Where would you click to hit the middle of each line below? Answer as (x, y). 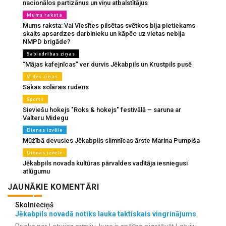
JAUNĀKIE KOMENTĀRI (53, 187)
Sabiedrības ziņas (51, 53)
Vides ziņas (42, 76)
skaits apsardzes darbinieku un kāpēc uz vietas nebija (104, 33)
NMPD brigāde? (46, 41)
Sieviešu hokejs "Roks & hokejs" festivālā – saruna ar (102, 109)
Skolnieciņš (34, 205)
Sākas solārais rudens (56, 87)
